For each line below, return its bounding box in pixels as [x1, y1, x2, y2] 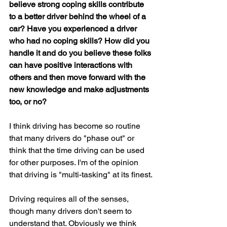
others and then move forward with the [9, 72, 147, 82]
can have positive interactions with [9, 60, 134, 70]
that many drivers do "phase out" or [9, 133, 136, 143]
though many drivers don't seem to [9, 206, 134, 216]
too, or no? [9, 97, 47, 106]
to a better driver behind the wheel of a [9, 12, 148, 21]
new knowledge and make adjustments [9, 85, 151, 94]
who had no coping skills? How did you [9, 36, 152, 46]
